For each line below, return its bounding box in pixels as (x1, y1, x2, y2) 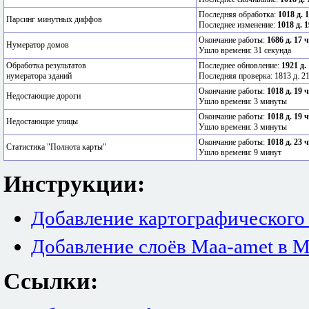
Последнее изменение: (199, 20, 277, 30)
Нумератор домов (6, 40, 69, 50)
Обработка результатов (6, 61, 86, 71)
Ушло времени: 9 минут (199, 148, 281, 158)
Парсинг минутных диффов (6, 14, 102, 25)
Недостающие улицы (6, 117, 78, 127)
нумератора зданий (6, 71, 72, 81)
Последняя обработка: (199, 10, 278, 20)
